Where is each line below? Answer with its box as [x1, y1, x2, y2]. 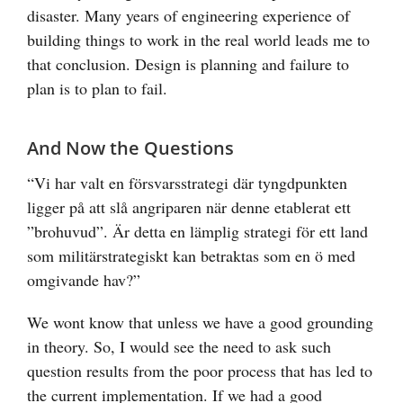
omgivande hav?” [27, 269, 140, 291]
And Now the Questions [27, 136, 234, 161]
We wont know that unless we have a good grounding [27, 311, 373, 334]
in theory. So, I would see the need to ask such [27, 336, 331, 358]
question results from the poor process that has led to [27, 360, 372, 382]
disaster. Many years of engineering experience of [27, 4, 350, 27]
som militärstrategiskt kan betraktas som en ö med [27, 245, 355, 267]
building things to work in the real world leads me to [27, 29, 370, 51]
